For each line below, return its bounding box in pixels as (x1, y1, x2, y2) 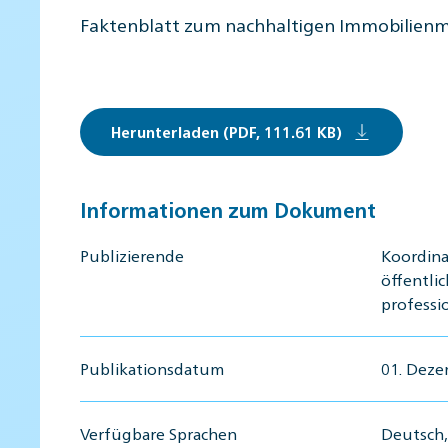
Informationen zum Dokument (80, 196, 376, 223)
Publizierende (80, 244, 184, 266)
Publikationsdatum (80, 357, 224, 379)
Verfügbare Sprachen (80, 422, 237, 444)
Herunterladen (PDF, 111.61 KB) (111, 121, 342, 141)
